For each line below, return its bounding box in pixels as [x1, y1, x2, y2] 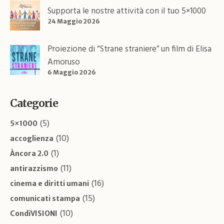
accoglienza [10, 133, 53, 143]
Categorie [10, 96, 58, 110]
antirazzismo [10, 163, 58, 173]
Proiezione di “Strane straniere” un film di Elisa [47, 42, 211, 56]
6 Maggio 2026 [47, 68, 96, 76]
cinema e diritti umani [10, 178, 89, 188]
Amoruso [47, 55, 80, 69]
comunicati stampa [10, 193, 80, 203]
